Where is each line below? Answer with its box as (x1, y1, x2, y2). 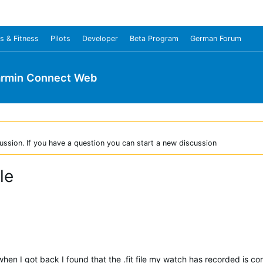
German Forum (190, 34, 241, 43)
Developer (82, 34, 118, 43)
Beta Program (130, 34, 178, 43)
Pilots (50, 34, 70, 43)
